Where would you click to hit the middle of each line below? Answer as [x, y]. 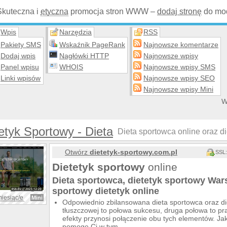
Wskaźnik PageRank [92, 45]
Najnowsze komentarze [181, 45]
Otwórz [77, 152]
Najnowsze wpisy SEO [179, 78]
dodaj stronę [179, 11]
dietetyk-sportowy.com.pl [134, 152]
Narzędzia [75, 32]
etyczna [54, 11]
